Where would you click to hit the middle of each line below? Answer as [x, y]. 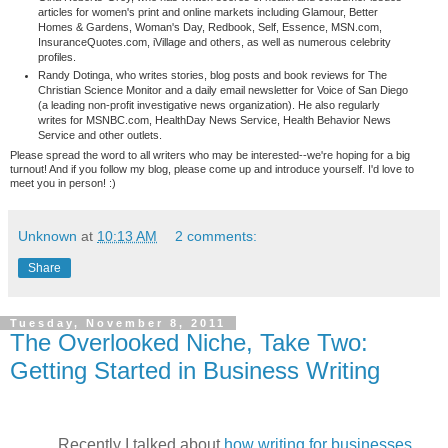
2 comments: [216, 236]
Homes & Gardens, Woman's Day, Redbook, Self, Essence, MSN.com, [209, 27]
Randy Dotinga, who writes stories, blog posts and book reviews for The [212, 74]
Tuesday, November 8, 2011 [118, 323]
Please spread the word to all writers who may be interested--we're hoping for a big [210, 155]
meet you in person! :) [64, 183]
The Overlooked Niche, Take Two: [189, 343]
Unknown [47, 236]
